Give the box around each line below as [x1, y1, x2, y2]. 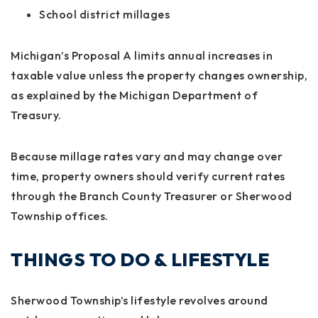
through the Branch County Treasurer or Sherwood [11, 189, 292, 204]
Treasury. [11, 108, 62, 123]
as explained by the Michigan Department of [11, 88, 258, 103]
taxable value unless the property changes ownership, [11, 68, 307, 83]
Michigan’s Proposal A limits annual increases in [11, 48, 273, 63]
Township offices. [11, 209, 109, 224]
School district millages [39, 7, 170, 22]
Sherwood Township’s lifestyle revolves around [11, 293, 268, 308]
